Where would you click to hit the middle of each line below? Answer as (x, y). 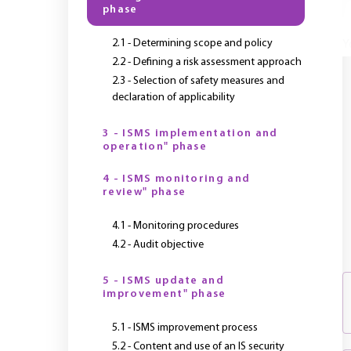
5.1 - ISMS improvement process (185, 328)
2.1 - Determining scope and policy (192, 43)
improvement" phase (165, 294)
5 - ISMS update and (164, 281)
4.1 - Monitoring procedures (175, 226)
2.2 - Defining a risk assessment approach (207, 62)
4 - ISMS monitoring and (177, 179)
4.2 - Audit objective (158, 245)
